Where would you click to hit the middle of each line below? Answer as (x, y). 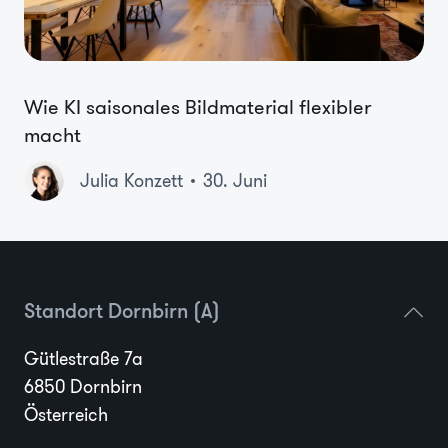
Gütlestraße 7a (83, 358)
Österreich (66, 414)
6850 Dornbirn (83, 386)
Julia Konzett (131, 180)
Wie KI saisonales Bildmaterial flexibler (197, 106)
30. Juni (235, 180)
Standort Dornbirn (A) (122, 312)
